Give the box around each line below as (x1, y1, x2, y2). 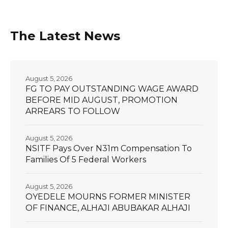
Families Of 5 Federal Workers (25, 154, 146, 164)
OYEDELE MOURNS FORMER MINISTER (25, 191, 190, 202)
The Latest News (10, 28, 120, 43)
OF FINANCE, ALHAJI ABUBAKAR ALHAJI (25, 203, 190, 213)
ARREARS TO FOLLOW (25, 106, 120, 116)
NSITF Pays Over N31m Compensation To (25, 143, 192, 153)
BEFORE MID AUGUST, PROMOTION (25, 95, 178, 105)
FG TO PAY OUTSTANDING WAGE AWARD (25, 83, 198, 94)
